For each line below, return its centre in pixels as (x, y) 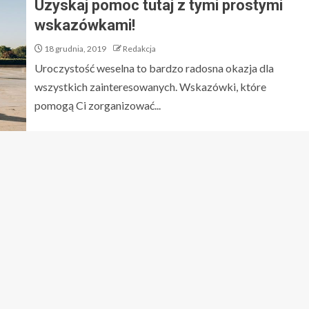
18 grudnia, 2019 (74, 49)
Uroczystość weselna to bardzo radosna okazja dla (154, 68)
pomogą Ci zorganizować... (98, 105)
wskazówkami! (85, 25)
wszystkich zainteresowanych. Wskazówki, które (150, 87)
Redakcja (139, 49)
